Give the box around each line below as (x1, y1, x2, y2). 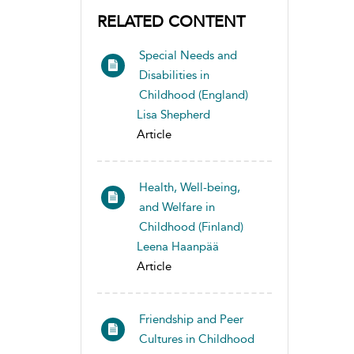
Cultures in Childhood (139, 332, 254, 346)
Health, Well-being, (139, 180, 240, 194)
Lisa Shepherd (137, 107, 210, 122)
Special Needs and (139, 48, 237, 62)
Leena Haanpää (137, 239, 219, 254)
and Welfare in (139, 200, 215, 214)
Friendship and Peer (139, 312, 243, 326)
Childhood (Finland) (139, 220, 243, 234)
